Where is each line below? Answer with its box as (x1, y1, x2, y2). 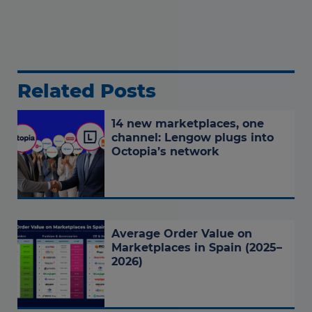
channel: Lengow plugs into (111, 131, 274, 145)
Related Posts (17, 79, 156, 103)
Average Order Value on (111, 227, 252, 241)
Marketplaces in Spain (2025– (111, 241, 282, 255)
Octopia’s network (111, 145, 219, 159)
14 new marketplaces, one (111, 117, 264, 131)
